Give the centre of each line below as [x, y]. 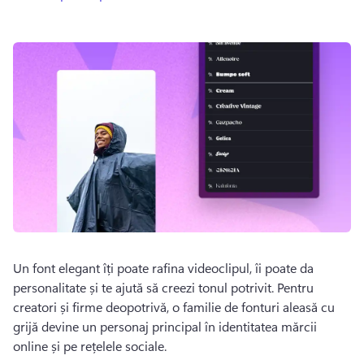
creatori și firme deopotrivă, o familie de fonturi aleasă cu [174, 307]
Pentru [295, 287]
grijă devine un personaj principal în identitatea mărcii [165, 326]
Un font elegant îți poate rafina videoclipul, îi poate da [163, 268]
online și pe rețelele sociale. [91, 346]
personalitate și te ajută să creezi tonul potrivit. [145, 287]
